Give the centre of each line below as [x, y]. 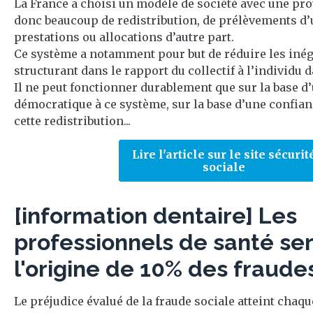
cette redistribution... [72, 121]
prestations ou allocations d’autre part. [124, 37]
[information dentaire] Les [155, 216]
